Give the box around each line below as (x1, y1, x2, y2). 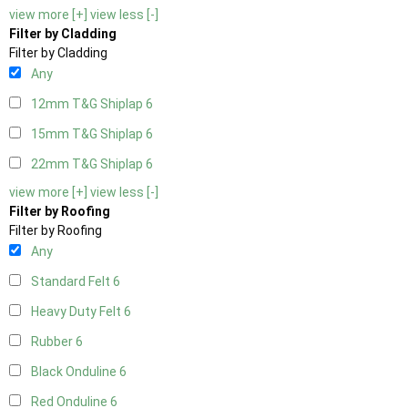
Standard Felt (31, 274, 113, 290)
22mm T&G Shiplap (31, 157, 146, 172)
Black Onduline (31, 364, 119, 380)
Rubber (31, 334, 76, 350)
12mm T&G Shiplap (31, 97, 146, 112)
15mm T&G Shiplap (31, 127, 146, 142)
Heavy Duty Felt (31, 304, 124, 320)
